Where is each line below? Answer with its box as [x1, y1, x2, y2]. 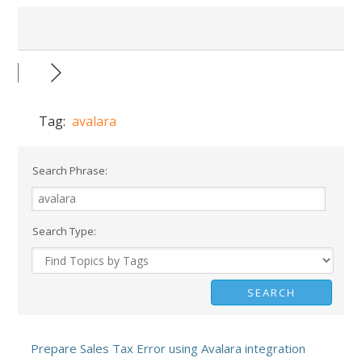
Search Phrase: [30, 163, 108, 178]
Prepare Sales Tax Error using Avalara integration [31, 340, 306, 356]
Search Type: [30, 224, 97, 238]
